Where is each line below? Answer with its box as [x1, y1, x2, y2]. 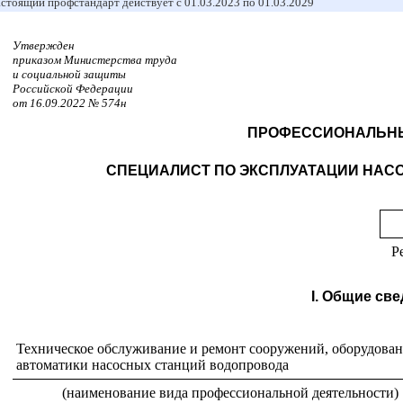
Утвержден [13, 39, 74, 52]
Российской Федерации [13, 82, 133, 95]
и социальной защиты [13, 67, 126, 81]
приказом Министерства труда [13, 53, 177, 67]
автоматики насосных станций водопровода [16, 357, 289, 372]
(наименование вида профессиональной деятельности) [62, 385, 399, 400]
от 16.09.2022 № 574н [13, 96, 126, 110]
